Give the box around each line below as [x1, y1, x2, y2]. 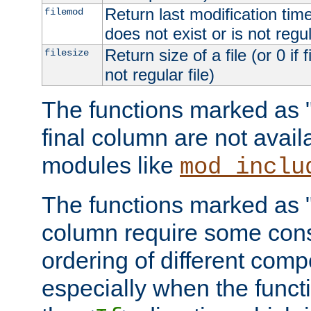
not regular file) [104, 65, 215, 84]
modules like [42, 151, 180, 178]
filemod [44, 6, 83, 17]
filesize [44, 47, 89, 58]
